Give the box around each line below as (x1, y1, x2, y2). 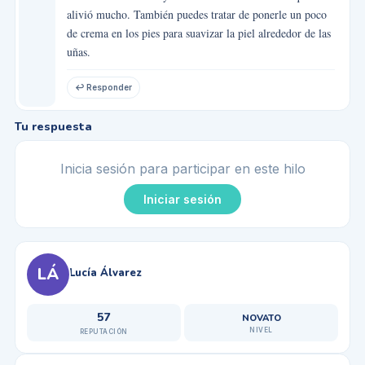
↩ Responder (74, 82, 132, 93)
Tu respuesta (14, 118, 92, 134)
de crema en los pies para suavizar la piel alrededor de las (66, 24, 331, 41)
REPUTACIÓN (79, 327, 128, 336)
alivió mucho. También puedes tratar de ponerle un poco (66, 6, 327, 22)
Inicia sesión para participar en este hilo (59, 160, 306, 177)
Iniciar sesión (143, 191, 222, 206)
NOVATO (241, 311, 281, 324)
